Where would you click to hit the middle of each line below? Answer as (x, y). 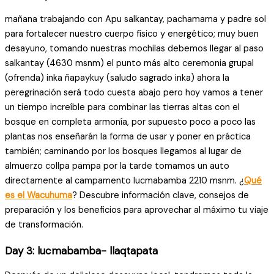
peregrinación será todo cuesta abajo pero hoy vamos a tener (134, 93)
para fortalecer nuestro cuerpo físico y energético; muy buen (132, 34)
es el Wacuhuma (39, 196)
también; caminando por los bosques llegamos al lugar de (123, 152)
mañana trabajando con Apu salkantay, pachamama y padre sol (135, 20)
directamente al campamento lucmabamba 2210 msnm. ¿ (124, 181)
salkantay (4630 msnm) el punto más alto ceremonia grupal (129, 64)
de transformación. (44, 225)
